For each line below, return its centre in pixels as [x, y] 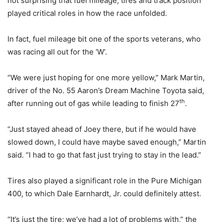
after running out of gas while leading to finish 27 [93, 103]
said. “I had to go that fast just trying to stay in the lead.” [104, 155]
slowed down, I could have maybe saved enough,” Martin [107, 142]
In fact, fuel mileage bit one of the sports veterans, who [104, 39]
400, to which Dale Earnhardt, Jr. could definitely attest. [104, 194]
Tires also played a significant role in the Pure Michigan [105, 181]
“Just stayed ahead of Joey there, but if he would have [102, 129]
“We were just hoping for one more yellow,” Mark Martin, [106, 78]
